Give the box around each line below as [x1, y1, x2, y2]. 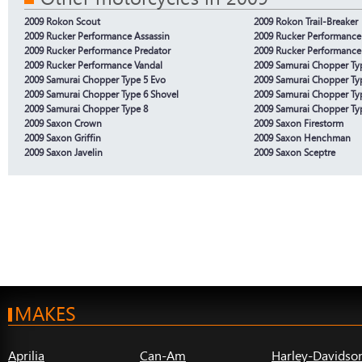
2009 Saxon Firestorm [254, 116, 343, 129]
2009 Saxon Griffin [24, 131, 101, 144]
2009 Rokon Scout [24, 15, 100, 27]
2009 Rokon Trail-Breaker [254, 15, 358, 27]
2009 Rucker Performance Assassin [24, 29, 170, 42]
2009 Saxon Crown [24, 116, 102, 129]
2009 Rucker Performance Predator [24, 44, 170, 57]
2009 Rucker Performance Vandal [24, 58, 162, 71]
